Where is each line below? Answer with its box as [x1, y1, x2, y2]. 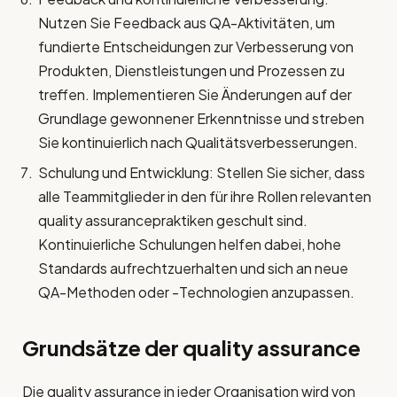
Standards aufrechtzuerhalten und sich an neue [38, 258, 348, 277]
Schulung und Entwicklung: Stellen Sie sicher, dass [38, 162, 365, 182]
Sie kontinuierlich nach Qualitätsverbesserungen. [38, 132, 358, 152]
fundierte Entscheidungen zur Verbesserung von [38, 36, 354, 56]
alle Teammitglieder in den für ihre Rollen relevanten [38, 186, 371, 206]
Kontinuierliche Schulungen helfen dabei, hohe [38, 234, 341, 253]
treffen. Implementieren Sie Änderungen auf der [38, 84, 352, 104]
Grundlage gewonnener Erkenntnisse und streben [38, 108, 364, 128]
